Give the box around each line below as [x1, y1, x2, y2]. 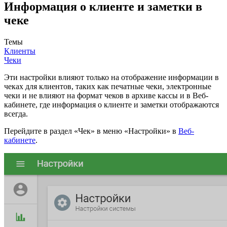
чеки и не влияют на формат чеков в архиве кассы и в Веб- [4, 91, 208, 100]
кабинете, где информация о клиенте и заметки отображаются [4, 100, 219, 109]
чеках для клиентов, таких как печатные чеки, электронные [4, 82, 211, 91]
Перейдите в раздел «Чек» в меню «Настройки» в [4, 127, 178, 136]
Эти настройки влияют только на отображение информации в [4, 73, 219, 82]
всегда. [4, 109, 28, 119]
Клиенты [4, 47, 35, 56]
